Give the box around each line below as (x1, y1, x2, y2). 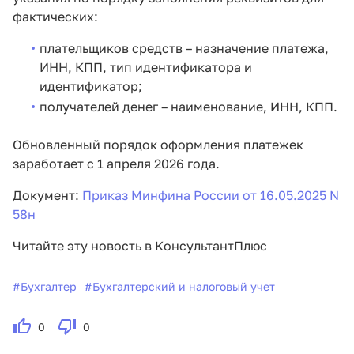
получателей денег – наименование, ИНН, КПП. (39, 99, 337, 115)
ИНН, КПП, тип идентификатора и (39, 59, 252, 76)
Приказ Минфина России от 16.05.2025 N (82, 187, 339, 204)
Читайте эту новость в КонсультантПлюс (13, 238, 267, 254)
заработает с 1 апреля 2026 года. (13, 156, 220, 172)
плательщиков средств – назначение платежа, (39, 40, 329, 57)
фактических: (13, 9, 98, 25)
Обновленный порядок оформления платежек (13, 137, 303, 153)
